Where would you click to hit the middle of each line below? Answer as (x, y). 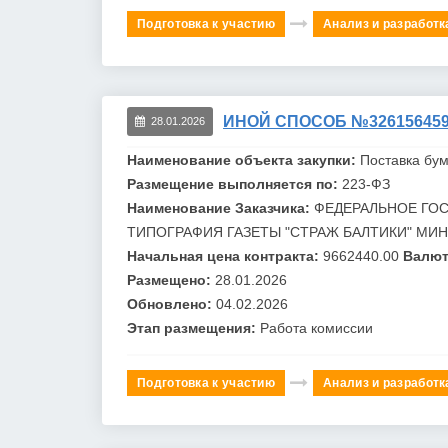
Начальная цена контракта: (225, 255)
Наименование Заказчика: (220, 207)
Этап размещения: (193, 327)
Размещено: (171, 279)
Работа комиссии (316, 327)
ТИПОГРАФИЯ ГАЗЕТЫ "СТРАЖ (235, 231)
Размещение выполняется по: (234, 183)
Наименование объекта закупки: (243, 159)
